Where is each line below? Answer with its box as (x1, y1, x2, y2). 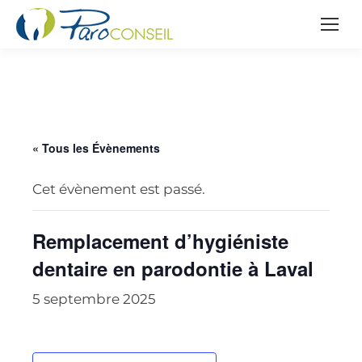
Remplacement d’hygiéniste (32, 227, 288, 255)
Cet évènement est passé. (32, 181, 205, 197)
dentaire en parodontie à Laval (32, 255, 314, 282)
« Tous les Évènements (32, 140, 160, 156)
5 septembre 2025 (32, 291, 156, 307)
